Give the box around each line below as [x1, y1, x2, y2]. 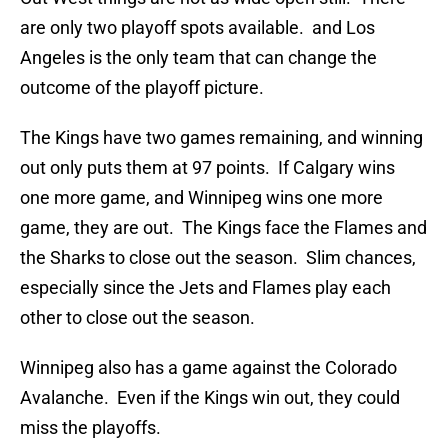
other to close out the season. [20, 307, 255, 329]
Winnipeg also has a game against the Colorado [20, 357, 397, 379]
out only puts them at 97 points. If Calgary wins [20, 157, 395, 179]
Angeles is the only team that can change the [20, 47, 377, 69]
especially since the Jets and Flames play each [20, 277, 391, 299]
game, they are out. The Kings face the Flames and [20, 217, 427, 239]
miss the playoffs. [20, 417, 161, 439]
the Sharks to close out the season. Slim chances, [20, 247, 416, 269]
